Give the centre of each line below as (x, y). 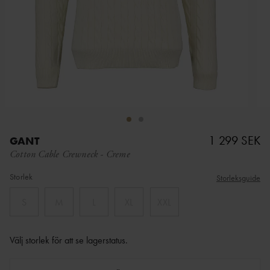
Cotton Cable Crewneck (54, 155)
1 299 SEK (234, 140)
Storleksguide (238, 178)
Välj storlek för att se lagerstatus (67, 240)
